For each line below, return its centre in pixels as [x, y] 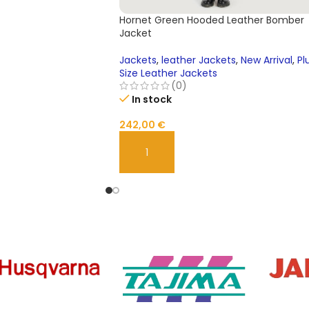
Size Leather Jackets [168, 73]
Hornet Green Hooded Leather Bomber [212, 20]
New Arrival [267, 60]
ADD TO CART [160, 159]
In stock [152, 100]
